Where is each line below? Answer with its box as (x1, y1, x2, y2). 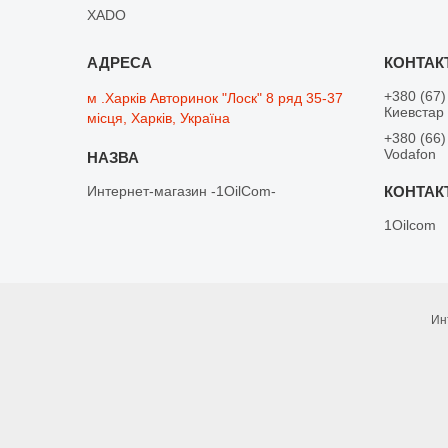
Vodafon (384, 145, 437, 162)
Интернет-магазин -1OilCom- (87, 182, 277, 199)
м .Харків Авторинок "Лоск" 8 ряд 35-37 (87, 89, 344, 106)
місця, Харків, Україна (87, 109, 231, 126)
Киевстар (384, 103, 445, 120)
